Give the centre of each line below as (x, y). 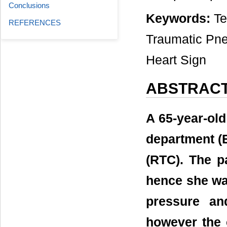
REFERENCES (35, 23)
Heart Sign (176, 60)
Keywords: (178, 18)
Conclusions (29, 5)
